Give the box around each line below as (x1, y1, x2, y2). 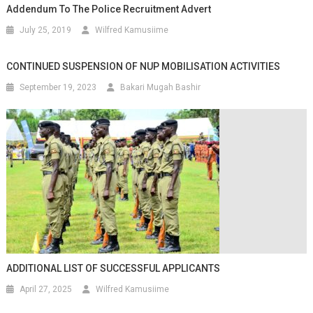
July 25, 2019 (20, 24, 72, 35)
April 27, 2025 (20, 284, 73, 294)
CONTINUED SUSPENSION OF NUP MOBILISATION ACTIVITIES (6, 60, 281, 72)
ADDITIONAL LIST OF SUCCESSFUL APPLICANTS (6, 262, 221, 274)
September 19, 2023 (20, 82, 97, 92)
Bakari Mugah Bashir (120, 82, 201, 92)
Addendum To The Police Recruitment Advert (6, 3, 212, 15)
